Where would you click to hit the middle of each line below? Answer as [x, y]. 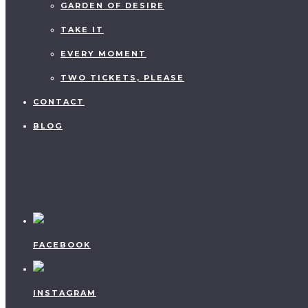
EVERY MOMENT [103, 54]
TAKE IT [82, 30]
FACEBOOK [62, 245]
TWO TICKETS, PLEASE [122, 78]
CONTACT [59, 102]
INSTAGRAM [65, 293]
